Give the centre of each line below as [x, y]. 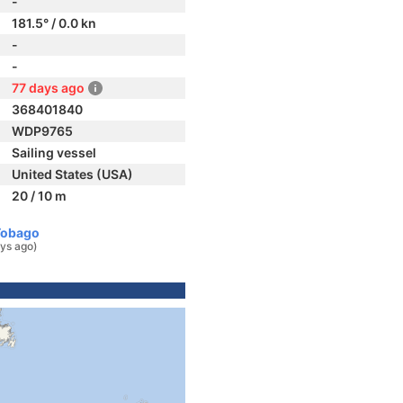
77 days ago [48, 88]
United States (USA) [72, 174]
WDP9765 [42, 131]
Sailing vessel [54, 152]
